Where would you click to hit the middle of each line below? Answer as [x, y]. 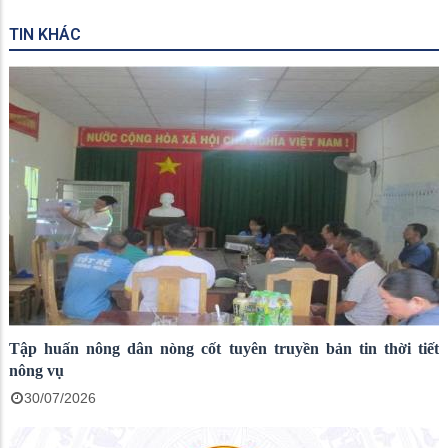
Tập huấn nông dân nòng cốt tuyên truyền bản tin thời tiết [224, 348]
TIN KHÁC [45, 34]
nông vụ [36, 370]
